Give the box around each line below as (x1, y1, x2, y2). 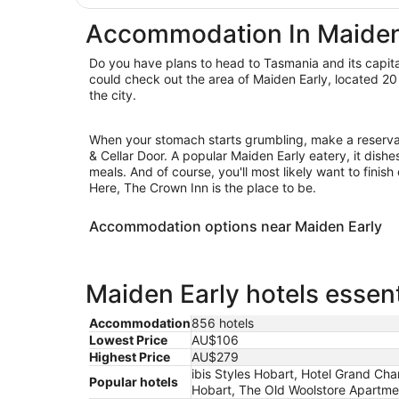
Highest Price (89, 348, 170, 364)
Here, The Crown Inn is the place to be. (89, 179, 316, 195)
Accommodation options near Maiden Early (89, 216, 382, 235)
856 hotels (191, 314, 254, 330)
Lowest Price (89, 331, 167, 347)
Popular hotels (89, 373, 178, 389)
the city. (89, 86, 136, 102)
